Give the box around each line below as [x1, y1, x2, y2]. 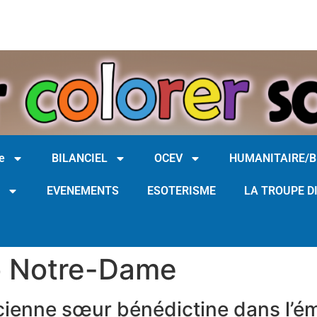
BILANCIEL [52, 151, 108, 165]
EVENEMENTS [47, 184, 119, 197]
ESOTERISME [147, 184, 216, 197]
